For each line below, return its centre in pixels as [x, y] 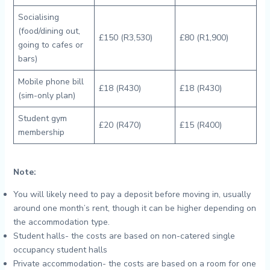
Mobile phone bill [51, 82]
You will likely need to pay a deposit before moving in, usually [132, 194]
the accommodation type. [62, 222]
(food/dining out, [49, 31]
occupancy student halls [60, 250]
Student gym [42, 118]
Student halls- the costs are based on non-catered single [124, 236]
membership [41, 132]
